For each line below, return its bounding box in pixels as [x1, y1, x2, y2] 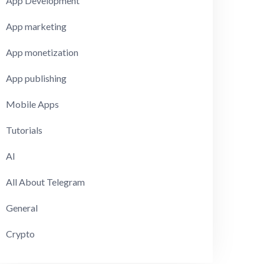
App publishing [6, 72, 67, 84]
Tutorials [6, 124, 43, 136]
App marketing [6, 21, 67, 32]
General [6, 202, 38, 214]
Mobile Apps [6, 98, 60, 110]
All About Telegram [6, 176, 85, 188]
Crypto [6, 228, 35, 240]
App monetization [6, 47, 79, 58]
